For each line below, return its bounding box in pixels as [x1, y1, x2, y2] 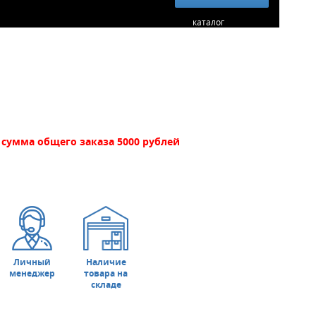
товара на [84, 267, 128, 280]
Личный [13, 256, 51, 269]
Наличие [85, 256, 126, 269]
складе [90, 279, 121, 291]
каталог [192, 16, 224, 28]
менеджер [9, 267, 56, 280]
